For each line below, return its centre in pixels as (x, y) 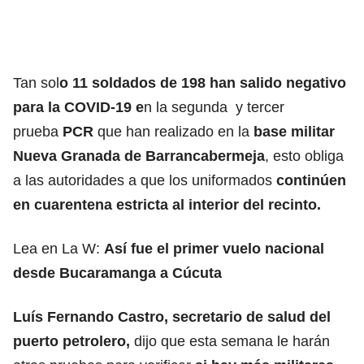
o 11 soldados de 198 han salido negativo (203, 82)
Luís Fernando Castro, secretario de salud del (172, 316)
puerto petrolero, (71, 341)
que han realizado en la (171, 131)
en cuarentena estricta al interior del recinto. (167, 204)
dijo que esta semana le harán (230, 341)
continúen (309, 180)
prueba (38, 131)
